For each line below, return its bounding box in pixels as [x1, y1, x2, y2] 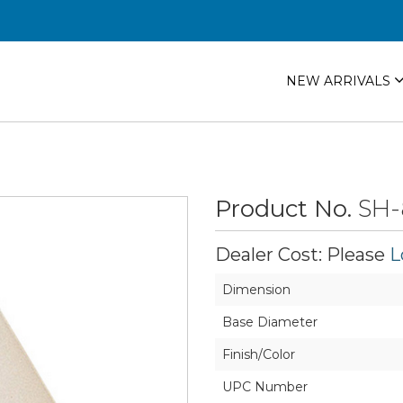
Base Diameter [222, 314, 318, 330]
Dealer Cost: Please [215, 244, 390, 265]
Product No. [215, 194, 358, 223]
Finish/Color [222, 346, 295, 363]
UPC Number [222, 379, 308, 395]
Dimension [222, 282, 291, 298]
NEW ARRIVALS [285, 73, 394, 90]
